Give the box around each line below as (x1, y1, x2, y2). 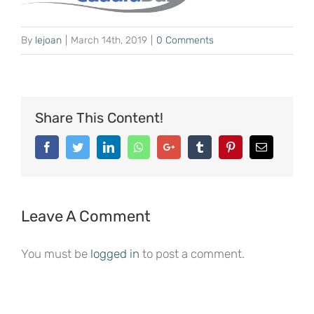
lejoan (35, 34, 62, 46)
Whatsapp (143, 140, 187, 152)
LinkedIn (114, 140, 154, 152)
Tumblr (205, 140, 237, 152)
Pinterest (235, 140, 273, 152)
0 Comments (156, 34, 214, 46)
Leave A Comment (21, 206, 151, 226)
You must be (21, 246, 90, 261)
